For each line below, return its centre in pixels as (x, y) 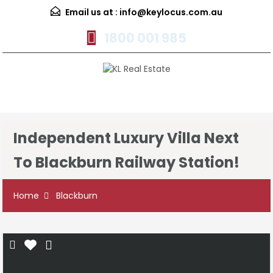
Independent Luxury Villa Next (126, 138)
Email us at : (91, 12)
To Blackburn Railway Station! (126, 163)
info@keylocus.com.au (171, 12)
